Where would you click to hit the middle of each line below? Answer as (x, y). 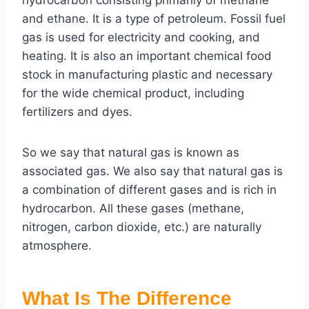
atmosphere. (57, 246)
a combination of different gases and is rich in (149, 190)
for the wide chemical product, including (133, 93)
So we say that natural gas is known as (131, 153)
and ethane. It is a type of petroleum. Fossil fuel (154, 19)
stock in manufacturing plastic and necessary (147, 75)
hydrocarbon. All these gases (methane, (133, 209)
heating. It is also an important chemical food (147, 56)
